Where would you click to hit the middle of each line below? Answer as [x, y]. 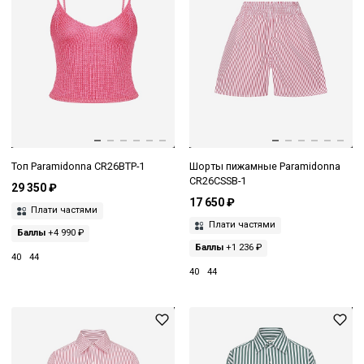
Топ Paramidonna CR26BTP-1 [78, 166]
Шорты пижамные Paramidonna [264, 166]
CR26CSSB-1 [217, 180]
